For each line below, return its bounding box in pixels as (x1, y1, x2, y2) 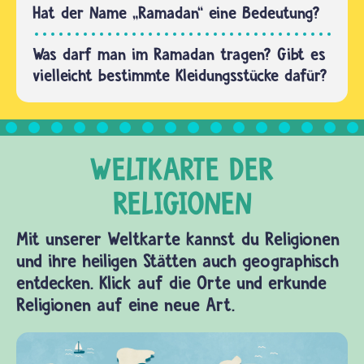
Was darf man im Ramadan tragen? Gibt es (32, 44, 326, 65)
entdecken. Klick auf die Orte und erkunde (16, 271, 327, 295)
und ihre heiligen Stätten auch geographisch (16, 249, 339, 273)
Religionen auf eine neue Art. (16, 293, 235, 317)
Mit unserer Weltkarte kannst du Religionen (16, 227, 340, 251)
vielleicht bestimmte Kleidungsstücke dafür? (32, 65, 327, 86)
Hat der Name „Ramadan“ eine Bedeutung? (32, 2, 320, 24)
